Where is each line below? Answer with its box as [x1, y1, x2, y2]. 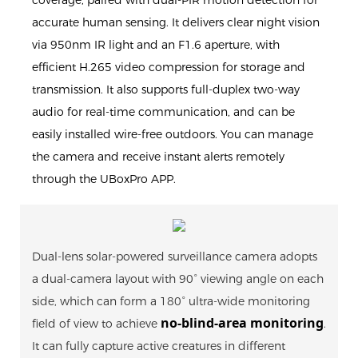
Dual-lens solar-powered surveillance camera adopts [32, 249, 317, 265]
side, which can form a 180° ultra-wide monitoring [32, 294, 310, 309]
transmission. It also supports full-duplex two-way [32, 82, 300, 97]
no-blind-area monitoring [161, 314, 324, 332]
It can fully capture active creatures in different [32, 339, 285, 354]
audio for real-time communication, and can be [32, 104, 295, 119]
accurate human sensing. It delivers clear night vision [32, 14, 320, 30]
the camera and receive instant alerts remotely [32, 149, 284, 164]
